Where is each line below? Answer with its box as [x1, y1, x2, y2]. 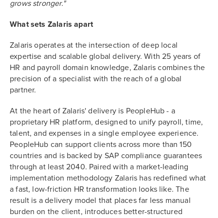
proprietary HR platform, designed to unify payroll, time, [10, 117, 203, 127]
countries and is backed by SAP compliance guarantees [10, 150, 202, 161]
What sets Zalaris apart [10, 19, 95, 29]
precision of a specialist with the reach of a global [10, 73, 182, 84]
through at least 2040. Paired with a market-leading [10, 162, 189, 172]
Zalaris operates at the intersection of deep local [10, 40, 178, 50]
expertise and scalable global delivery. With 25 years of [10, 51, 201, 61]
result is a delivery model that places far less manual [10, 195, 191, 205]
